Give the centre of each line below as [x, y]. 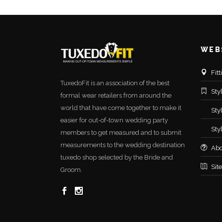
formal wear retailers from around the [116, 95]
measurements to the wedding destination [123, 145]
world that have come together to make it [121, 108]
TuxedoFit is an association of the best [115, 83]
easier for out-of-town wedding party [114, 120]
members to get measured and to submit [121, 133]
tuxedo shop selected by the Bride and [117, 157]
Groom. [71, 170]
